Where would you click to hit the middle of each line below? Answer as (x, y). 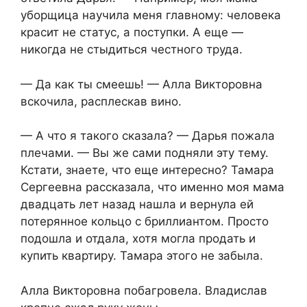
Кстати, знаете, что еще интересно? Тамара (147, 170)
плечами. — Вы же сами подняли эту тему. (145, 153)
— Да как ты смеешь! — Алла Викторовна (142, 84)
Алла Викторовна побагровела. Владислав (144, 290)
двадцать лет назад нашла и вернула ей (137, 205)
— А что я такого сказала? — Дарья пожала (148, 136)
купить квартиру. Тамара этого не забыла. (142, 256)
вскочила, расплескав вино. (101, 101)
